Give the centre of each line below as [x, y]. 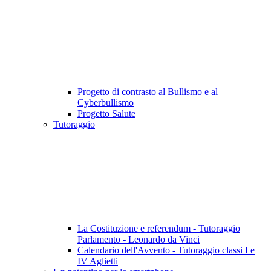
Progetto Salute [106, 114]
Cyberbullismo [106, 103]
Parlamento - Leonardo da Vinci [139, 240]
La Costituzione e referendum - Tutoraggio [159, 229]
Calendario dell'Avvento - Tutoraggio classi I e [166, 250]
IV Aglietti [98, 261]
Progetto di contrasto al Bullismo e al [148, 92]
